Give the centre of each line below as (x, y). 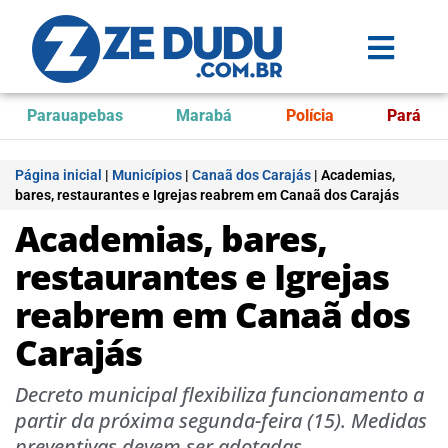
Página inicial (58, 175)
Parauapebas (74, 115)
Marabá (204, 115)
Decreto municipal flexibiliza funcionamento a (219, 394)
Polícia (309, 115)
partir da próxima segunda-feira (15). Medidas (221, 420)
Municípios (147, 175)
